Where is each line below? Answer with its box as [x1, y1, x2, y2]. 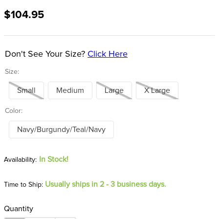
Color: [5, 108, 22, 114]
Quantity [4, 205, 33, 213]
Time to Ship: [4, 181, 43, 188]
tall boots [24, 19, 51, 28]
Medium [56, 87, 84, 94]
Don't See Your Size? [5, 50, 85, 59]
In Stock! [39, 155, 68, 163]
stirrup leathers [24, 2, 68, 11]
